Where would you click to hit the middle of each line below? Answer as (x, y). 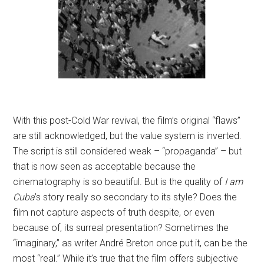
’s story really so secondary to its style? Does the (136, 197)
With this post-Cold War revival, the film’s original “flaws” (127, 121)
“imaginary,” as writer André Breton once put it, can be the (131, 243)
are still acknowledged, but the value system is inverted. (128, 136)
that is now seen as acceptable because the (105, 167)
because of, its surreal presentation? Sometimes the (121, 228)
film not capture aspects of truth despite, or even (114, 213)
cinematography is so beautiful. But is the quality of (119, 182)
